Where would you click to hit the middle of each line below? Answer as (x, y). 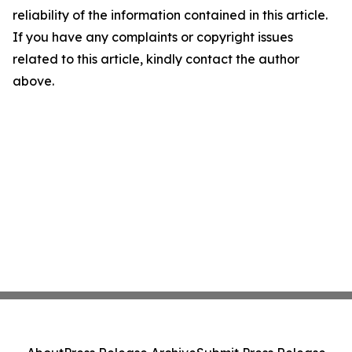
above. (33, 81)
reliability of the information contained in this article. (170, 15)
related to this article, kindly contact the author (156, 59)
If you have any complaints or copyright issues (153, 37)
